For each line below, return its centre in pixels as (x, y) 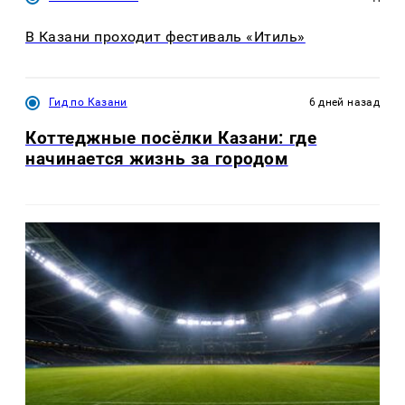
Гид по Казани (88, 103)
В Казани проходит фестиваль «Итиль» (165, 36)
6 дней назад (344, 103)
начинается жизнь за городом (157, 159)
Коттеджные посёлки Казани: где (171, 138)
